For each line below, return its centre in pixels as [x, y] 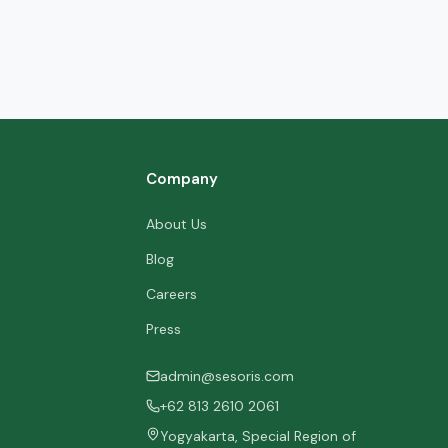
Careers [171, 294]
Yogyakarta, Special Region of [257, 436]
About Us [176, 224]
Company [181, 179]
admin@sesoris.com [226, 376]
